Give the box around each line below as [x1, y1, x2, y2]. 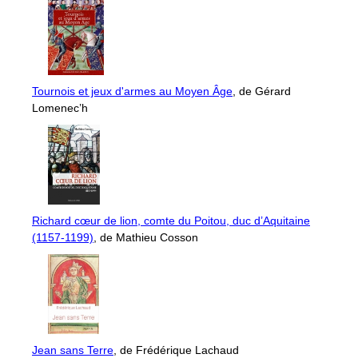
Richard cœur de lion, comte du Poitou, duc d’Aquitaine [32, 213, 310, 227]
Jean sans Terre [32, 343, 113, 356]
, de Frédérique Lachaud [113, 343, 239, 356]
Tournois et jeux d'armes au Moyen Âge [32, 84, 233, 97]
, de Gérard [233, 84, 291, 97]
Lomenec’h [32, 101, 88, 114]
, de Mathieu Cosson [93, 230, 198, 244]
